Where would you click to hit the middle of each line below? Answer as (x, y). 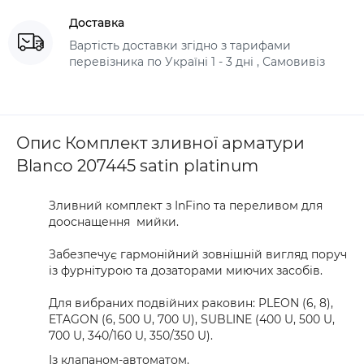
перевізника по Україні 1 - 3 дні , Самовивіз (197, 62)
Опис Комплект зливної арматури (160, 143)
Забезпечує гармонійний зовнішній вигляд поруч (198, 255)
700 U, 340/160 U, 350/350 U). (131, 336)
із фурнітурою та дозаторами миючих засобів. (186, 271)
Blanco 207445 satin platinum (137, 166)
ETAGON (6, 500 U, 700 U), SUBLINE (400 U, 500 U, (192, 320)
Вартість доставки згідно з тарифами (180, 46)
